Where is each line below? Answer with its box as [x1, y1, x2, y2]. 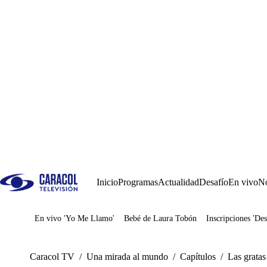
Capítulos [180, 252, 216, 262]
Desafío [199, 177, 228, 187]
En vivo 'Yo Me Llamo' [35, 214, 114, 223]
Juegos [52, 218, 78, 228]
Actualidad [158, 177, 199, 187]
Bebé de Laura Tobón [124, 214, 197, 223]
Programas [118, 177, 158, 187]
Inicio [97, 177, 118, 187]
